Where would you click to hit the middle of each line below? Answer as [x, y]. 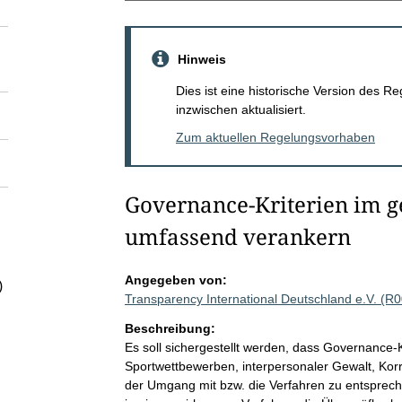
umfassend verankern [237, 236]
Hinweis [201, 59]
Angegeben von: [175, 280]
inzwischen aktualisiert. [240, 109]
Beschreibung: [170, 328]
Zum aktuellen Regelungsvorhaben [275, 137]
